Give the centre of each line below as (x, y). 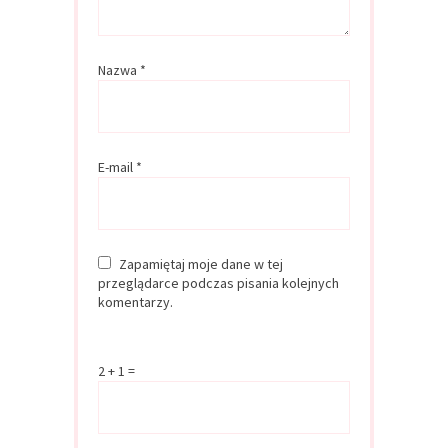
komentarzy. (135, 301)
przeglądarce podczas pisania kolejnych (218, 282)
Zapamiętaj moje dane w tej (201, 263)
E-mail (117, 166)
